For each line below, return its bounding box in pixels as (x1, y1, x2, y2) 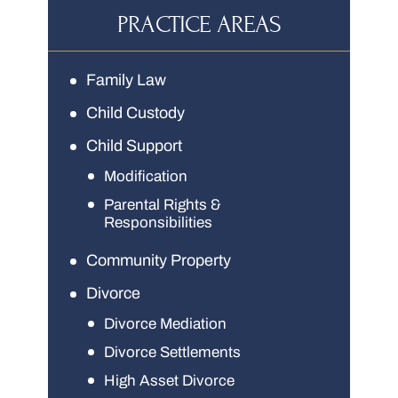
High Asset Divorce (104, 372, 235, 390)
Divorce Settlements (104, 344, 241, 362)
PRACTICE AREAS (117, 11, 281, 39)
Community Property (86, 251, 231, 270)
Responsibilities (104, 214, 212, 232)
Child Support (86, 137, 182, 155)
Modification (104, 168, 187, 186)
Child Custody (86, 104, 185, 123)
